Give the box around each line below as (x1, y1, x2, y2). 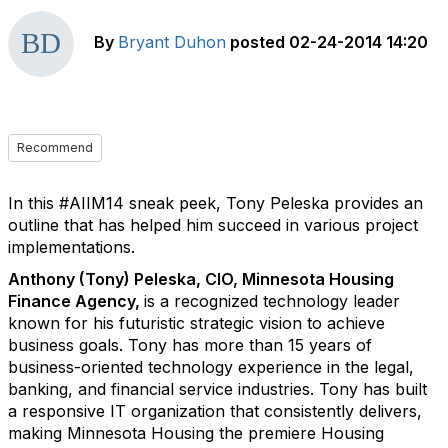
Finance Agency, (8, 291, 144, 311)
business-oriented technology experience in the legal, (8, 357, 414, 377)
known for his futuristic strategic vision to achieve (8, 313, 385, 333)
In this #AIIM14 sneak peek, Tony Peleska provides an (8, 193, 423, 213)
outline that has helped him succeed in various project (8, 215, 418, 235)
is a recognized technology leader (144, 291, 400, 311)
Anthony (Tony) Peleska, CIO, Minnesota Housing (8, 269, 394, 289)
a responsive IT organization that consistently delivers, (8, 401, 422, 421)
